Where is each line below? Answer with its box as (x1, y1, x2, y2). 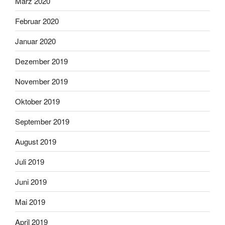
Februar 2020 (15, 15, 59, 26)
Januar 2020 (15, 35, 56, 46)
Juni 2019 (15, 176, 47, 187)
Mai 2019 (15, 196, 45, 207)
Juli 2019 (15, 156, 44, 167)
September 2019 (15, 116, 69, 127)
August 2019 (15, 136, 56, 147)
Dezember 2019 (15, 55, 68, 66)
